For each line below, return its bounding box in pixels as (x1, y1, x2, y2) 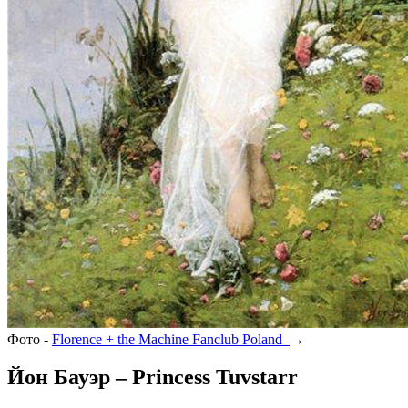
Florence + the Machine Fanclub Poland (52, 331, 290, 347)
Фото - (7, 331, 52, 347)
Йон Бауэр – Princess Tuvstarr (7, 365, 298, 390)
